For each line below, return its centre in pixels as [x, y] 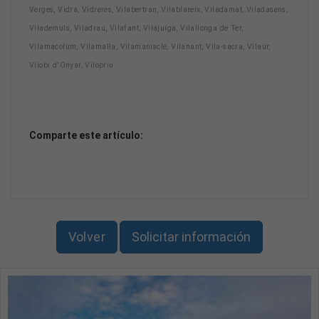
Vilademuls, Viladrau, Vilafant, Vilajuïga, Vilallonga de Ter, [136, 28]
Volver [87, 237]
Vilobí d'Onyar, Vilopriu [72, 65]
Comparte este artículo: [86, 135]
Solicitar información [192, 237]
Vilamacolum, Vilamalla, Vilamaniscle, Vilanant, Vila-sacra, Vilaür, [150, 46]
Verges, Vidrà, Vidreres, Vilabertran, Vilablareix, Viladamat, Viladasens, [159, 9]
